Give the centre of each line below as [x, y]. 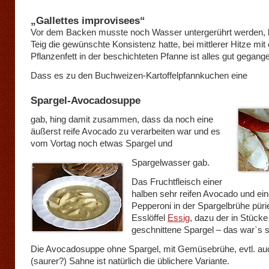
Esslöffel [150, 218]
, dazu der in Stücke [229, 218]
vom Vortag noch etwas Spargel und [101, 143]
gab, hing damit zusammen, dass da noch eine [122, 119]
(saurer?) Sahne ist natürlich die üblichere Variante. [130, 261]
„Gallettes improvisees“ [88, 20]
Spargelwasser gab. [171, 162]
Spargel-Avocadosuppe [86, 100]
